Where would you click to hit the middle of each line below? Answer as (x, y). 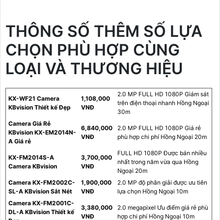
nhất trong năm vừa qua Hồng (158, 162)
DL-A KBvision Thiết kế (41, 212)
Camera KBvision (33, 166)
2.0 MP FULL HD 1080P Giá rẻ (159, 128)
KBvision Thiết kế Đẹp (40, 108)
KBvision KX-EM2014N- (42, 133)
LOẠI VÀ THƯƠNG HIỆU (94, 69)
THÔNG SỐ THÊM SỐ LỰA (104, 31)
